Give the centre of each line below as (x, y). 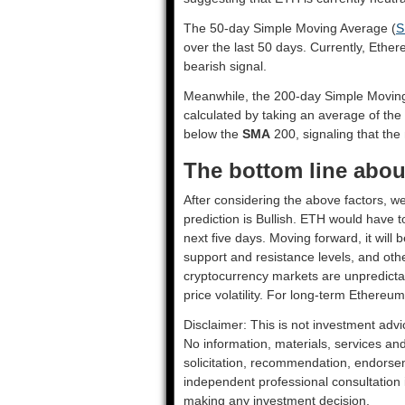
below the (213, 134)
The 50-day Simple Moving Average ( (290, 28)
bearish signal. (225, 66)
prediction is (220, 219)
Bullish (274, 219)
